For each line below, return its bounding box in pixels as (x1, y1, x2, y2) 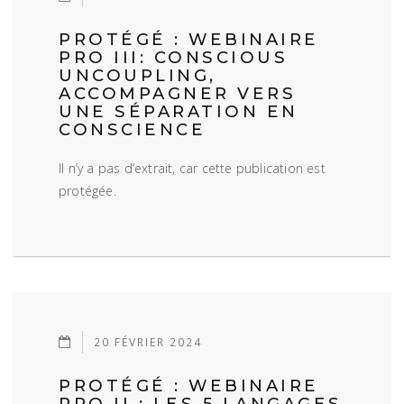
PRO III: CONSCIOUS (59, 47, 288, 68)
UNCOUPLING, (59, 65, 216, 86)
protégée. (59, 182, 116, 199)
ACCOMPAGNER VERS (59, 83, 296, 104)
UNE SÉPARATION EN (59, 101, 298, 122)
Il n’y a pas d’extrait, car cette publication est (59, 160, 326, 177)
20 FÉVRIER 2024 (94, 334, 203, 349)
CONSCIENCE (59, 119, 206, 140)
